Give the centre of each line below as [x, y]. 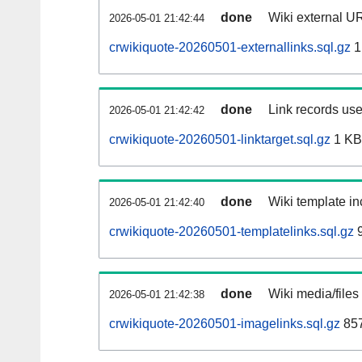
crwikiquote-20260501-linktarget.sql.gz [220, 140]
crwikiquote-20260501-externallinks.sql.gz [230, 48]
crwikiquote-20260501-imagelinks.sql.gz [225, 324]
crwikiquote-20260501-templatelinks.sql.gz [232, 232]
